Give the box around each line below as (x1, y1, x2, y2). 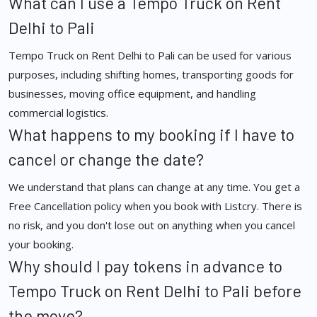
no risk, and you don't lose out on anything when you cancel (8, 218, 295, 233)
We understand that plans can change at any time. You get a (8, 180, 300, 195)
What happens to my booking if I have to (8, 125, 294, 145)
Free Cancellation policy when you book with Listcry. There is (8, 199, 302, 214)
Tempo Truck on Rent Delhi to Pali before (8, 281, 301, 301)
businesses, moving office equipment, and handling (8, 86, 256, 101)
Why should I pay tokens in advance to (8, 256, 282, 277)
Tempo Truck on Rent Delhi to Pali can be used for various (8, 48, 292, 63)
